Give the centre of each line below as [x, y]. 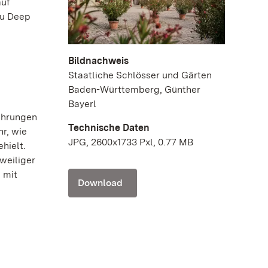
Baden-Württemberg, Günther [134, 89]
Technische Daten [109, 127]
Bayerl [82, 103]
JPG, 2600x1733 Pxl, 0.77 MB [131, 142]
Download [100, 182]
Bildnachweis [98, 60]
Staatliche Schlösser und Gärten [140, 75]
